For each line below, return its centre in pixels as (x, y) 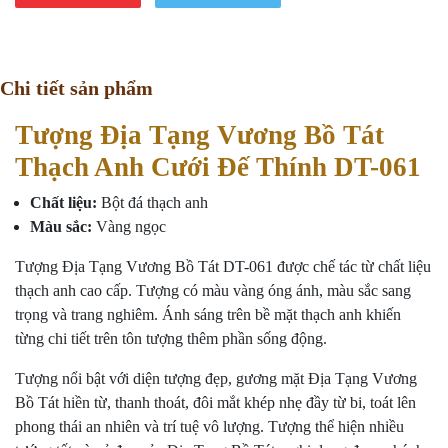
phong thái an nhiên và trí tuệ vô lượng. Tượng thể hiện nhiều (209, 427)
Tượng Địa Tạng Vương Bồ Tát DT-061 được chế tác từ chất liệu (223, 267)
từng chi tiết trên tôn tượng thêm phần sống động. (171, 339)
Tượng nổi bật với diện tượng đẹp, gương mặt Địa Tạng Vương (216, 379)
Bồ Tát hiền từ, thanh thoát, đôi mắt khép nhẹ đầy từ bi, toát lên (215, 403)
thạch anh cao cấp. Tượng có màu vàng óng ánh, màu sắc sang (213, 291)
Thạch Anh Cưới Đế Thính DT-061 (218, 167)
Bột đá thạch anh (152, 203)
